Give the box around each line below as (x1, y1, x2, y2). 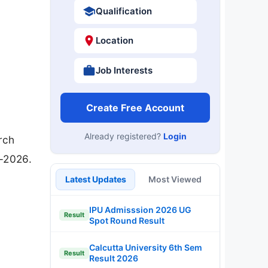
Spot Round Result (89, 215, 165, 226)
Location (95, 35, 133, 46)
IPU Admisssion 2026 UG (89, 204, 191, 215)
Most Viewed (148, 173, 202, 184)
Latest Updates (65, 173, 126, 184)
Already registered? (84, 130, 163, 141)
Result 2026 (89, 253, 138, 263)
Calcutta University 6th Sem (89, 242, 202, 252)
